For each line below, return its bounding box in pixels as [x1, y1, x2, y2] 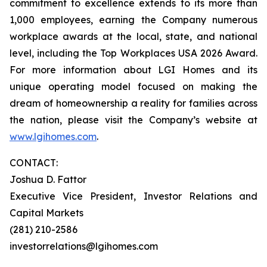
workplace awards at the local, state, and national [10, 30, 257, 42]
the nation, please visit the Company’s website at [10, 114, 257, 126]
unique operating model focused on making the [10, 80, 257, 92]
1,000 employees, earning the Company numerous [10, 14, 257, 26]
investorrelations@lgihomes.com [10, 240, 158, 252]
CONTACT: [10, 157, 58, 169]
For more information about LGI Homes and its [10, 64, 257, 76]
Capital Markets [10, 207, 83, 219]
